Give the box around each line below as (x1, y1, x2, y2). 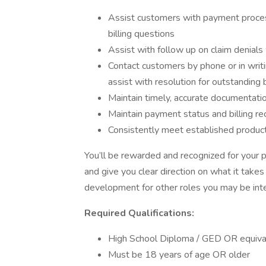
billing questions (108, 27, 175, 40)
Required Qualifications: (84, 207, 194, 220)
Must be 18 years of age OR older (108, 248, 250, 261)
